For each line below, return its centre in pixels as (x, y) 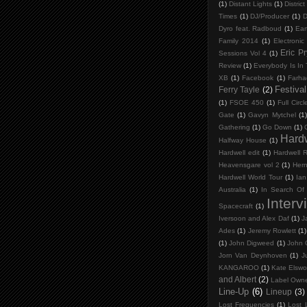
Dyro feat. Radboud (250, 29)
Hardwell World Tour (251, 177)
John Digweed (252, 243)
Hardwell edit (240, 153)
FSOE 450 (246, 103)
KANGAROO (239, 268)
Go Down (278, 127)
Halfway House (243, 140)
